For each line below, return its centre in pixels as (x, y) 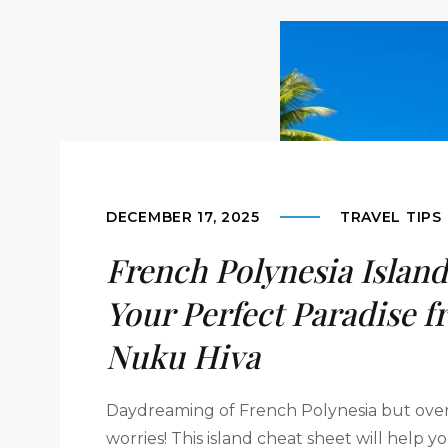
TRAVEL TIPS (390, 217)
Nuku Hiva (183, 355)
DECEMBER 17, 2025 (183, 217)
